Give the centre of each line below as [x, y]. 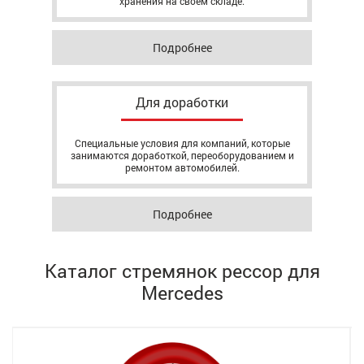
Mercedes [182, 292]
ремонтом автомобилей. [182, 167]
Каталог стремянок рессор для [182, 271]
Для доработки [182, 102]
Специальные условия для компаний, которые [182, 143]
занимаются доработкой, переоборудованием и [182, 155]
